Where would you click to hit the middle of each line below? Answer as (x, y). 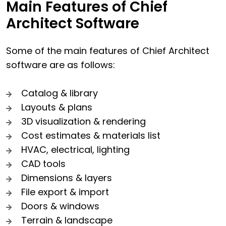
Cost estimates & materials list (91, 135)
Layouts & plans (57, 107)
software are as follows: (61, 65)
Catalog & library (60, 93)
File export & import (65, 192)
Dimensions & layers (67, 178)
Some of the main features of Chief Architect (108, 50)
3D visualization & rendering (83, 121)
